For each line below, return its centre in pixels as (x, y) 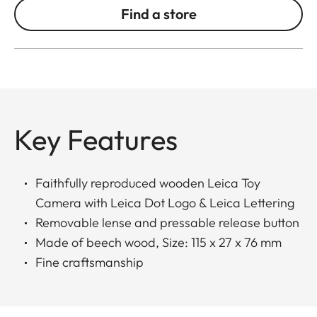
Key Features (96, 139)
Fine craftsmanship (90, 262)
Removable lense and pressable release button (167, 222)
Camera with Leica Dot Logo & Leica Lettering (165, 202)
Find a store (158, 13)
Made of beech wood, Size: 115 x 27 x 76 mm (158, 242)
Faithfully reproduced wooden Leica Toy (148, 183)
